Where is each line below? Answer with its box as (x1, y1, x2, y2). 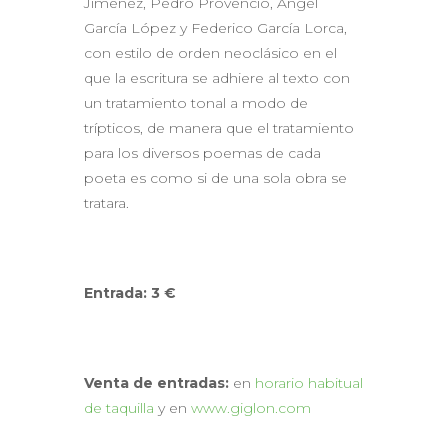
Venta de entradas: (84, 373, 229, 392)
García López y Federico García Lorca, (84, 18, 347, 37)
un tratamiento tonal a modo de (84, 93, 308, 112)
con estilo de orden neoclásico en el (84, 43, 337, 62)
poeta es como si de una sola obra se (84, 168, 347, 187)
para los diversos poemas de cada (84, 143, 321, 162)
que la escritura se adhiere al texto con (84, 68, 350, 87)
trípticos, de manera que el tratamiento (84, 118, 354, 137)
